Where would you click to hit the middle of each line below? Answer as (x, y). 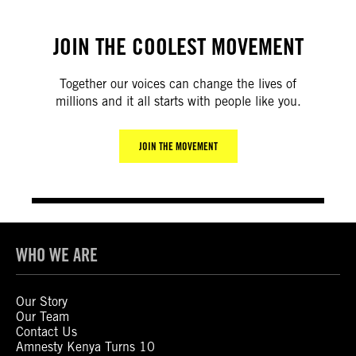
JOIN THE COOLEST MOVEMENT (178, 47)
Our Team (43, 317)
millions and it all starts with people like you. (178, 102)
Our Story (42, 302)
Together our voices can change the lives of (178, 84)
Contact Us (46, 332)
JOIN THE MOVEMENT (178, 147)
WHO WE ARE (57, 255)
